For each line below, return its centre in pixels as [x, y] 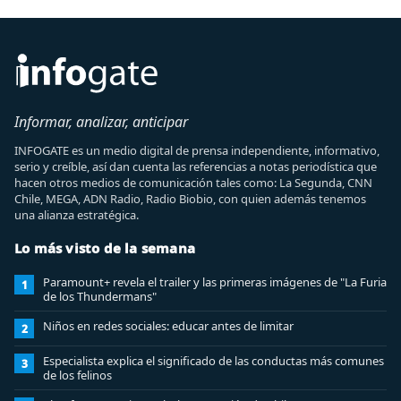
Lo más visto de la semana [105, 248]
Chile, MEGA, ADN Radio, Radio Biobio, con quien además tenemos [190, 199]
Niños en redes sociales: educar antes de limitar [168, 326]
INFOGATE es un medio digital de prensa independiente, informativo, [197, 150]
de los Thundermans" [100, 296]
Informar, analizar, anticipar [101, 122]
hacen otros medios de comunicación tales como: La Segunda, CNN [193, 183]
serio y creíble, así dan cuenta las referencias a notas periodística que [196, 166]
